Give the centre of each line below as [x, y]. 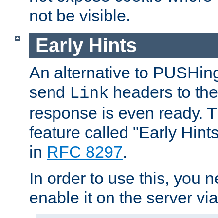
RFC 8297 [85, 152]
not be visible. [80, 16]
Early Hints [86, 45]
